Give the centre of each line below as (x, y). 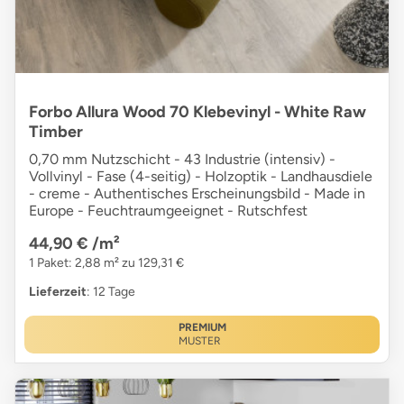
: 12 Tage (111, 291)
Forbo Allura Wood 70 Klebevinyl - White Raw (197, 111)
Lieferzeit (58, 291)
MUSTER (199, 340)
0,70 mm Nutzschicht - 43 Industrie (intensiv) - (182, 159)
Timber (56, 131)
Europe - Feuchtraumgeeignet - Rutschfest (168, 210)
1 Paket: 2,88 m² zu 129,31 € (106, 262)
